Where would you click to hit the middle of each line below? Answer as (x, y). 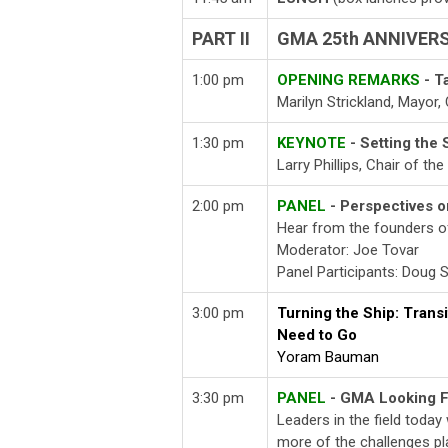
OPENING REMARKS (348, 80)
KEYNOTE (311, 143)
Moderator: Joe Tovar (348, 250)
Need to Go (317, 335)
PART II (221, 39)
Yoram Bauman (328, 357)
